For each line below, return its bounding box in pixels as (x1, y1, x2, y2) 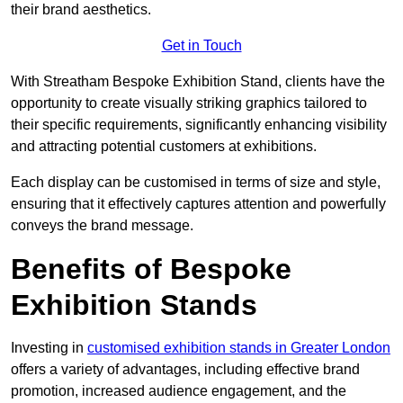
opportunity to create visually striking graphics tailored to (11, 95, 367, 112)
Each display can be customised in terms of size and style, (11, 175, 381, 191)
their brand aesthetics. (11, 2, 151, 18)
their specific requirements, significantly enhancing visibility (11, 117, 387, 133)
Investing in (11, 340, 87, 356)
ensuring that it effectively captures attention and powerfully (11, 196, 386, 212)
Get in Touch (161, 38, 242, 54)
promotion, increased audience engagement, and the (11, 383, 346, 399)
